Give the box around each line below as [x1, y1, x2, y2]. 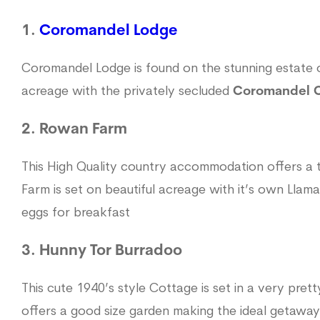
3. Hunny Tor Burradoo [21, 243, 182, 259]
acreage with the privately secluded [21, 84, 233, 99]
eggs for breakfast [21, 206, 130, 220]
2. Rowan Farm [21, 121, 127, 137]
